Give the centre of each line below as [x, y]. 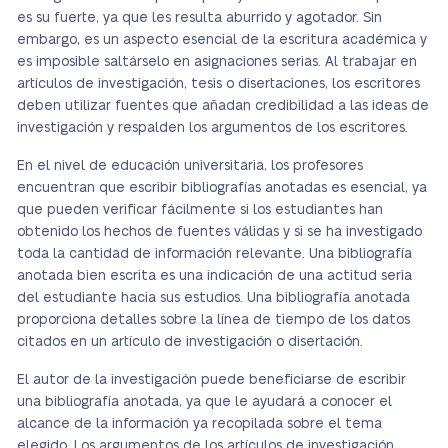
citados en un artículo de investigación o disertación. [190, 342]
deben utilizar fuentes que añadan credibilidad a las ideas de [223, 106]
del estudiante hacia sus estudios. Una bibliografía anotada [213, 298]
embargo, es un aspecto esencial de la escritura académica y [222, 40]
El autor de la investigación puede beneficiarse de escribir [211, 380]
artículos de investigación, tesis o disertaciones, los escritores [218, 84]
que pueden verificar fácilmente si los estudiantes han [200, 210]
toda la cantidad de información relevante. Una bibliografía [214, 254]
